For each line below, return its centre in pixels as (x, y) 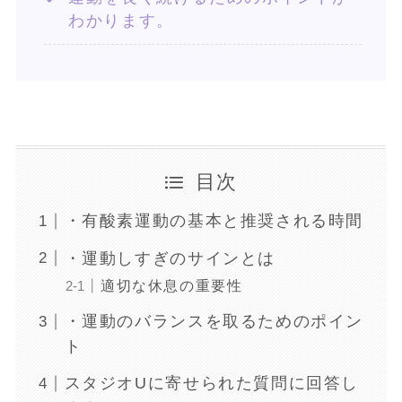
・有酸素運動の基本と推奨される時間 (214, 221)
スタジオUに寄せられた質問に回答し (212, 384)
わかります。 (121, 20)
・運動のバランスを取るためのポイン (214, 322)
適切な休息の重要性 (171, 285)
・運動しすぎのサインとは (170, 258)
